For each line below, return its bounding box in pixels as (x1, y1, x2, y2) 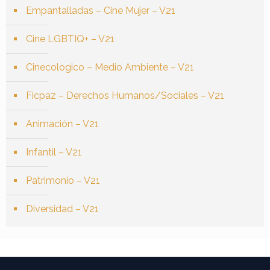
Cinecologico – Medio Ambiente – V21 (26, 61, 194, 74)
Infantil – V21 (26, 146, 82, 159)
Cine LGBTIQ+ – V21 (26, 33, 115, 45)
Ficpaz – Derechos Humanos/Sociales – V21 (26, 90, 224, 102)
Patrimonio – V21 (26, 175, 100, 187)
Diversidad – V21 (26, 203, 99, 215)
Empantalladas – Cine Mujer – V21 (26, 5, 175, 17)
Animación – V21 (26, 118, 99, 130)
